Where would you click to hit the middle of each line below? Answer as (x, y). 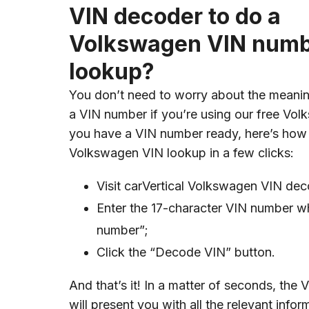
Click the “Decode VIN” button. (186, 252)
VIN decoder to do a (175, 17)
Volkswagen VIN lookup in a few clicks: (181, 153)
